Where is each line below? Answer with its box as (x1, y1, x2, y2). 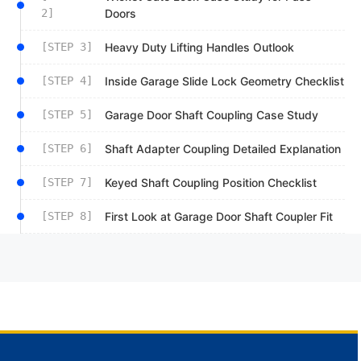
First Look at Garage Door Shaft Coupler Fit (105, 210, 333, 224)
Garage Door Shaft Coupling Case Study (105, 108, 318, 122)
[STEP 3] (41, 40, 93, 54)
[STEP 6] (41, 142, 93, 156)
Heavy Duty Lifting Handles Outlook (105, 40, 294, 55)
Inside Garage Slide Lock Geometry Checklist (105, 74, 344, 89)
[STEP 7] (41, 176, 93, 189)
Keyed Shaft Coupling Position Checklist (105, 176, 317, 190)
